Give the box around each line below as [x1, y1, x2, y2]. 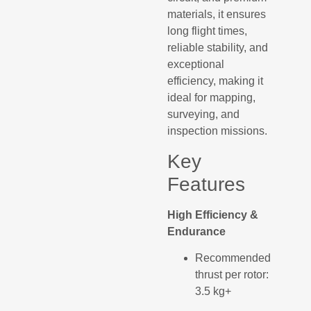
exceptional [167, 58, 225, 71]
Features [167, 173, 246, 195]
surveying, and [167, 108, 240, 121]
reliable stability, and [167, 42, 269, 54]
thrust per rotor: [195, 269, 269, 281]
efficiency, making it [167, 75, 264, 87]
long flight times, [167, 25, 248, 37]
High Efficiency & [167, 208, 259, 221]
